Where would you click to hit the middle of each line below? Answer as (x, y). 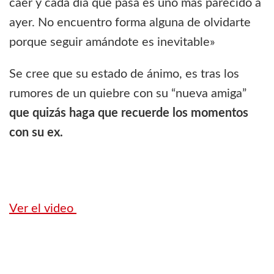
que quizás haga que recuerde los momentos (129, 113)
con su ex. (36, 133)
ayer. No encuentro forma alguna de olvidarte (130, 23)
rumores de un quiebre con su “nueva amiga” (128, 94)
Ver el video (43, 209)
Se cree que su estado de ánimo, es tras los (124, 74)
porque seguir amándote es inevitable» (112, 43)
